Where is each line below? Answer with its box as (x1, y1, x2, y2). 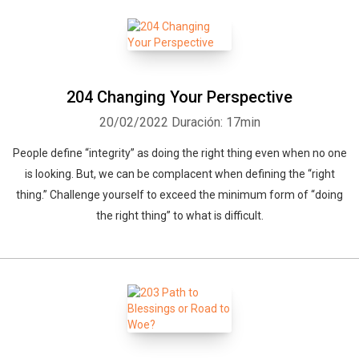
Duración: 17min (171, 115, 260, 130)
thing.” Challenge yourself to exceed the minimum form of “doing (16, 188, 343, 201)
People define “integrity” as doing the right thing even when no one (12, 147, 347, 159)
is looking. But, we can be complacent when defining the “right (24, 167, 335, 180)
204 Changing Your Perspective (67, 87, 292, 107)
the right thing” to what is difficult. (95, 209, 264, 222)
